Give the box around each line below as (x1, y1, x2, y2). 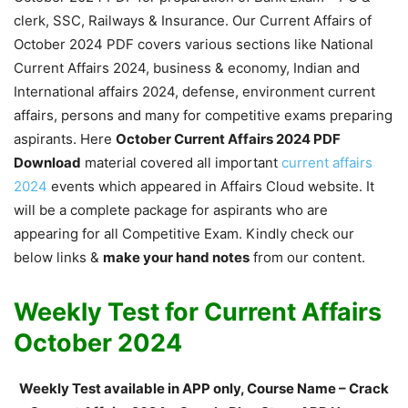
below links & (14, 249, 103, 267)
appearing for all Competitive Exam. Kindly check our (14, 225, 354, 243)
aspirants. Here (14, 130, 116, 148)
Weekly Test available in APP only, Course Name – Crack (19, 380, 389, 398)
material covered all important (81, 154, 281, 172)
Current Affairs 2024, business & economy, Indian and (14, 59, 360, 77)
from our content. (250, 249, 365, 267)
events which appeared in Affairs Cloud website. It (47, 178, 374, 196)
